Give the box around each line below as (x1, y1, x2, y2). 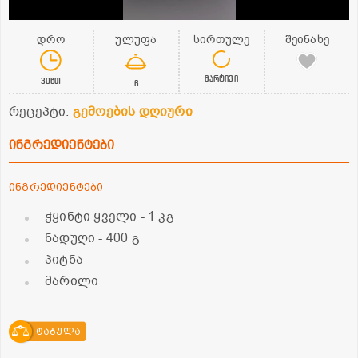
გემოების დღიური (72, 102, 193, 121)
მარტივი (205, 71, 238, 84)
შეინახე (284, 31, 330, 47)
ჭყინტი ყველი (45, 207, 141, 225)
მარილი (45, 272, 99, 290)
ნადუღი (45, 229, 99, 247)
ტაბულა (35, 325, 81, 337)
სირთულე (193, 31, 250, 47)
